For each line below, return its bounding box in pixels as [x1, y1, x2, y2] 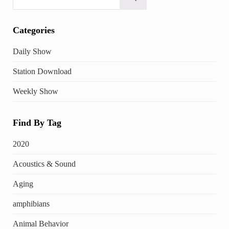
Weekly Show [12, 87, 58, 96]
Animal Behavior [12, 219, 68, 228]
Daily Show [12, 47, 52, 56]
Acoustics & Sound [12, 159, 76, 168]
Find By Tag [12, 117, 61, 128]
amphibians [12, 199, 50, 208]
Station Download [12, 67, 72, 76]
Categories [12, 25, 55, 36]
